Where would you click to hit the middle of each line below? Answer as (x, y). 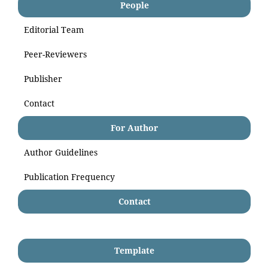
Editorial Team (54, 29)
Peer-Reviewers (55, 54)
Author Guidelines (61, 152)
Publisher (43, 78)
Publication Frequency (69, 176)
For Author (134, 127)
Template (134, 250)
